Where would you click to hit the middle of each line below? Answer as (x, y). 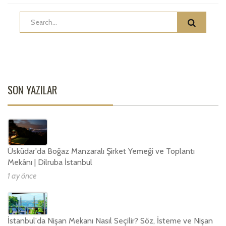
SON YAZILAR (32, 89)
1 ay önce (22, 176)
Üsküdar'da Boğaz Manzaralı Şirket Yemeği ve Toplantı (101, 151)
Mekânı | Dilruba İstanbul (50, 162)
